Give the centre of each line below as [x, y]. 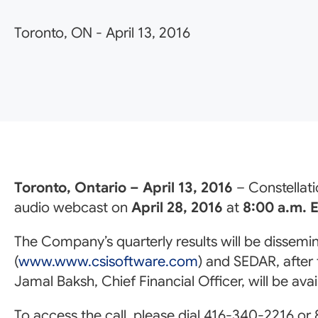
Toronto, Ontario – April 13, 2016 [125, 188]
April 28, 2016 [177, 208]
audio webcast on [73, 208]
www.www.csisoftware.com [108, 262]
